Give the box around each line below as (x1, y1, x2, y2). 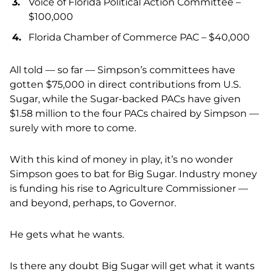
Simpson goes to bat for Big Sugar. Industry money (10, 168, 257, 180)
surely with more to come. (10, 122, 136, 134)
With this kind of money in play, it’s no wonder (10, 154, 233, 166)
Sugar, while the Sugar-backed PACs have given (10, 93, 241, 105)
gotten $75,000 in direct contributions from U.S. (10, 79, 241, 91)
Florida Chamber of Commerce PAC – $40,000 (28, 31, 250, 44)
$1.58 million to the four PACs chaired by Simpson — (10, 108, 259, 120)
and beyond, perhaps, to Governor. (10, 197, 176, 209)
